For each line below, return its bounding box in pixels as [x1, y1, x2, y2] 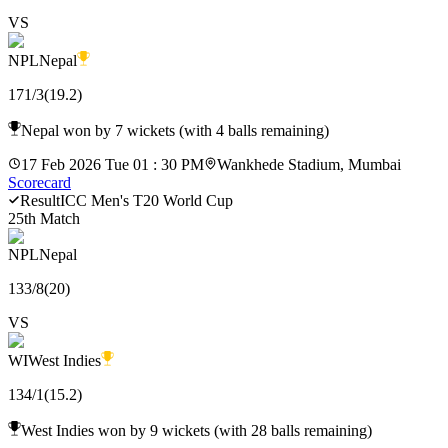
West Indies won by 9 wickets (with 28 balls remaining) [21, 421, 372, 439]
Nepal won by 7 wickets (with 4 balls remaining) [21, 121, 329, 139]
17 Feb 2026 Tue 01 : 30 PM [21, 155, 204, 173]
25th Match [8, 209, 80, 227]
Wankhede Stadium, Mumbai [217, 155, 401, 173]
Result [20, 191, 60, 209]
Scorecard [8, 173, 71, 191]
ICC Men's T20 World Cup [60, 191, 233, 209]
